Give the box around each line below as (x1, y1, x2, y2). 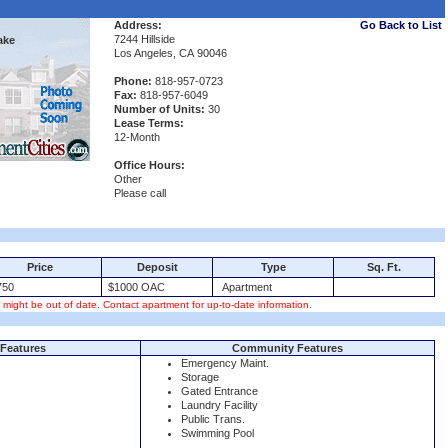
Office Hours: (114, 159, 185, 171)
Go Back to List (360, 19, 442, 31)
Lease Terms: (114, 117, 184, 129)
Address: (114, 19, 162, 31)
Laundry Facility (181, 399, 258, 411)
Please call (114, 187, 166, 199)
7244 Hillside (114, 33, 175, 45)
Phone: (114, 75, 152, 87)
